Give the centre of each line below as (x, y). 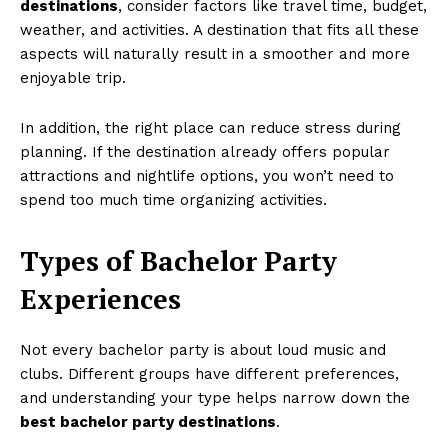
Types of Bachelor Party (178, 261)
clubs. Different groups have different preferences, (209, 374)
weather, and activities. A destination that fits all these (219, 30)
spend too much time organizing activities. (173, 200)
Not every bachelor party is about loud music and (203, 350)
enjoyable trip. (73, 78)
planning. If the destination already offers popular (205, 152)
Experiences (100, 299)
